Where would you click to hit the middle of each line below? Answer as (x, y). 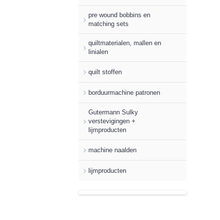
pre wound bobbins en (119, 15)
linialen (98, 52)
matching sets (109, 24)
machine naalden (112, 150)
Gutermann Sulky (113, 112)
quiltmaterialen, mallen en (125, 43)
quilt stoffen (105, 72)
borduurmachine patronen (124, 92)
